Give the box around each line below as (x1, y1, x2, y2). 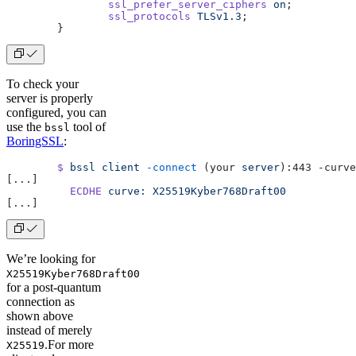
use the (6, 119, 44, 133)
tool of (70, 119, 106, 133)
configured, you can (6, 105, 106, 119)
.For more (44, 337, 94, 351)
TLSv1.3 (191, 10, 242, 22)
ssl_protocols (108, 10, 191, 22)
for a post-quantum (6, 280, 101, 294)
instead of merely (6, 323, 92, 337)
